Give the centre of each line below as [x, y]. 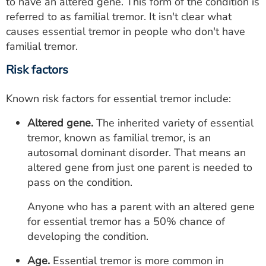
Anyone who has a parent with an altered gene [141, 207]
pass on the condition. [80, 182]
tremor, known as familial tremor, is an [119, 138]
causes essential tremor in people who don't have [126, 31]
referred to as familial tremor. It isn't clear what [119, 17]
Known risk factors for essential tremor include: [118, 99]
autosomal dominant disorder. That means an [137, 153]
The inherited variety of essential [173, 123]
